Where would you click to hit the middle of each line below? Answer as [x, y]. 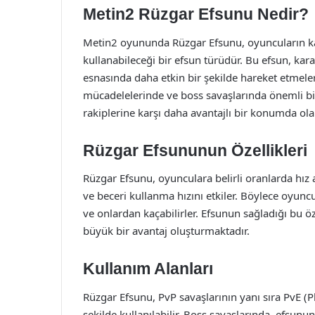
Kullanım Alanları [148, 269]
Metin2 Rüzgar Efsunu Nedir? [196, 14]
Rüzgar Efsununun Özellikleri [195, 150]
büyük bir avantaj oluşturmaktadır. [166, 231]
